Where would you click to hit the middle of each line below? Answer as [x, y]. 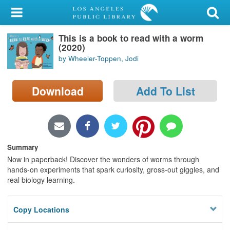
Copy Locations [42, 210]
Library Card [47, 38]
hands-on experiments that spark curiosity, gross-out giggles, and [113, 169]
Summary [23, 147]
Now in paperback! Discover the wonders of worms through [103, 159]
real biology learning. [41, 179]
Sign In [37, 63]
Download [57, 91]
